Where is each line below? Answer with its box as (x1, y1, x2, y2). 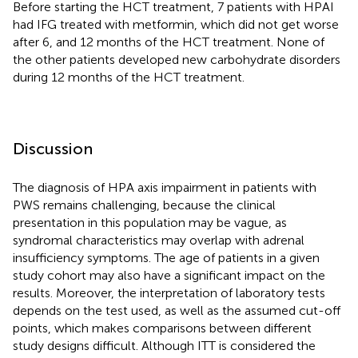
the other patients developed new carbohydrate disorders (13, 51, 340, 67)
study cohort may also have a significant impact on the (13, 267, 325, 283)
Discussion (13, 138, 93, 158)
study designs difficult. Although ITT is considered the (13, 337, 316, 353)
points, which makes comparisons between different (13, 320, 312, 336)
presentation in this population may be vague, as (13, 214, 287, 230)
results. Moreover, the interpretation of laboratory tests (13, 284, 325, 300)
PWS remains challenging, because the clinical (13, 197, 276, 213)
